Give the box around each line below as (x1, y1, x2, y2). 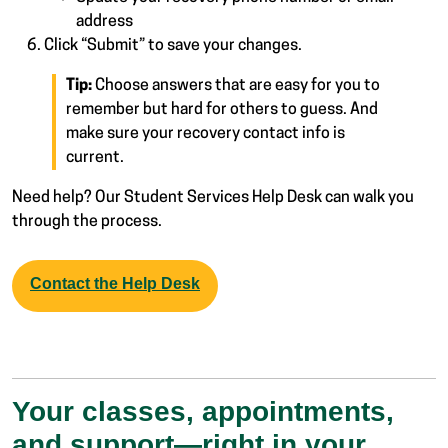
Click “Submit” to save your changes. (44, 37, 302, 54)
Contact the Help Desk (30, 274, 200, 292)
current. (66, 149, 124, 166)
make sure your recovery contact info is (66, 125, 345, 142)
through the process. (12, 213, 162, 230)
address (76, 13, 133, 30)
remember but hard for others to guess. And (66, 101, 378, 118)
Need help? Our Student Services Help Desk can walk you (12, 189, 414, 206)
